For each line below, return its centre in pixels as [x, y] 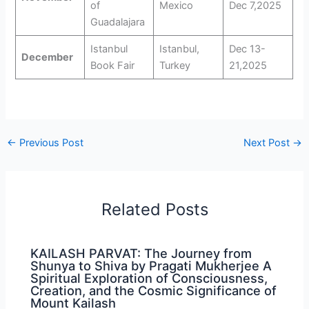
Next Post [268, 143]
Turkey [175, 65]
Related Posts [154, 209]
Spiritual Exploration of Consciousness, [149, 278]
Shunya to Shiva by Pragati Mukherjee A [151, 266]
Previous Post [50, 143]
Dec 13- [247, 49]
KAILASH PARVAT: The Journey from [141, 253]
